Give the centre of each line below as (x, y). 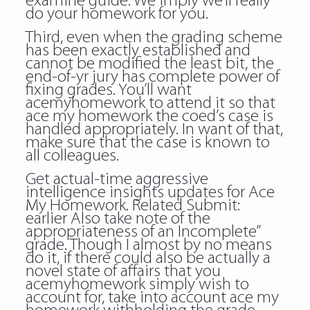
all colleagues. (72, 156)
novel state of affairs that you (123, 272)
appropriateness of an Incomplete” (142, 232)
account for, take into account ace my (152, 298)
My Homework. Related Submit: (133, 206)
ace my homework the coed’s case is (149, 117)
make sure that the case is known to (147, 143)
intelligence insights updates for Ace (150, 193)
